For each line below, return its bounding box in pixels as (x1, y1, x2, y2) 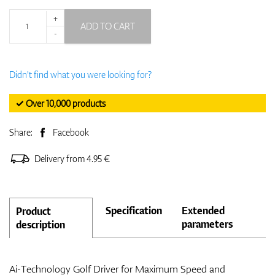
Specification (105, 203, 162, 217)
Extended (181, 203, 225, 217)
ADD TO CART (80, 20, 135, 32)
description (16, 217, 65, 231)
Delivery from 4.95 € (34, 152, 110, 165)
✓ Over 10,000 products (15, 97, 106, 109)
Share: (9, 126, 34, 138)
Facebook (53, 126, 89, 138)
